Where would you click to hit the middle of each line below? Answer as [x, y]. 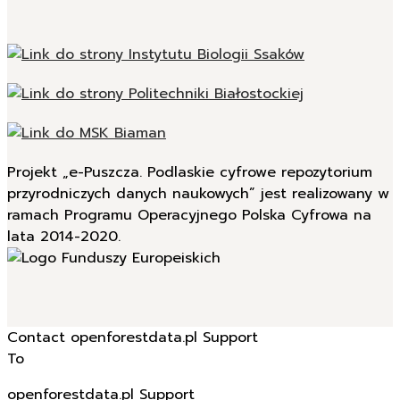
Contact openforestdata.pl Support [133, 360]
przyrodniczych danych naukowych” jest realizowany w [198, 216]
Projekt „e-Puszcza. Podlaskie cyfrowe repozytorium [190, 195]
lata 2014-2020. [64, 259]
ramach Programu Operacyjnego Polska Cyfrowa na [189, 237]
